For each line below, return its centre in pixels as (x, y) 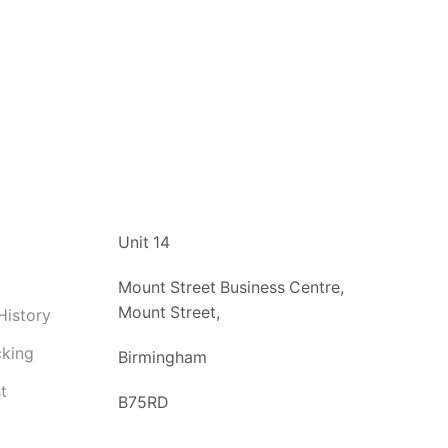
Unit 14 (144, 242)
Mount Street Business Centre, (231, 287)
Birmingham (162, 357)
